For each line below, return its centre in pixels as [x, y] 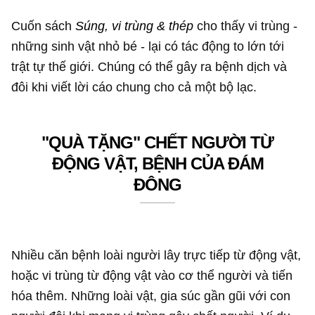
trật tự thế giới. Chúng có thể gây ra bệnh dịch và [149, 66]
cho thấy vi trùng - [246, 25]
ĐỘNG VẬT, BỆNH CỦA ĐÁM [157, 164]
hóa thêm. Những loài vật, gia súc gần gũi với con [151, 295]
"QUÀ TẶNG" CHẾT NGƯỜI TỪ [157, 143]
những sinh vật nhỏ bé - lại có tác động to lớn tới [148, 46]
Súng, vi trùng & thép [135, 25]
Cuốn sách [44, 25]
